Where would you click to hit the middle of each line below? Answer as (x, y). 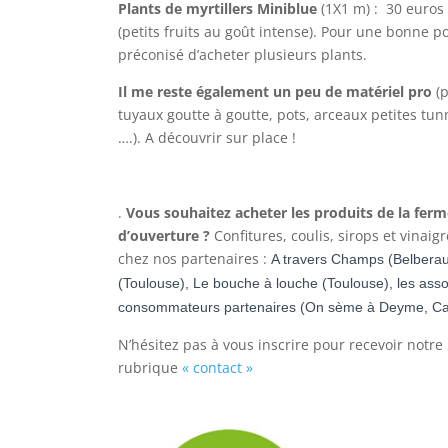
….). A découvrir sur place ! (207, 137)
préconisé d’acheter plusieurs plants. (242, 54)
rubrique (148, 367)
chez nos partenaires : (194, 258)
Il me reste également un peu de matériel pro (275, 91)
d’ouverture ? (164, 235)
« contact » (215, 367)
